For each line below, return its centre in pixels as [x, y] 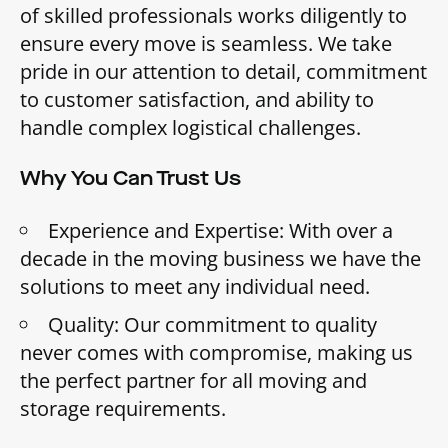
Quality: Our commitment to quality [212, 324]
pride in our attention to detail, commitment [223, 71]
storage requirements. [123, 408]
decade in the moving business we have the [220, 258]
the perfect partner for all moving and [193, 380]
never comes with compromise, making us [216, 352]
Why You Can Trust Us [130, 178]
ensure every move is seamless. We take [206, 43]
